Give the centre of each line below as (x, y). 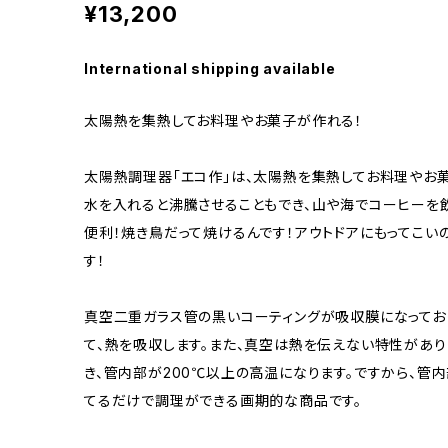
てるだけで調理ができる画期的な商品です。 (223, 401)
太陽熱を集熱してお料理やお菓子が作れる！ (223, 121)
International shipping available (210, 69)
